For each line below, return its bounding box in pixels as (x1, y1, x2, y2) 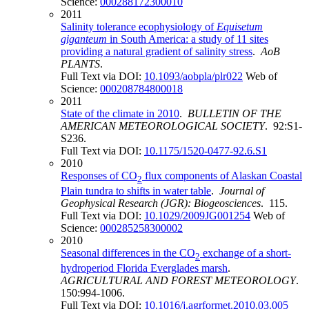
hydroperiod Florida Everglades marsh (61, 262, 228, 275)
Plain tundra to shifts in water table (61, 184, 211, 197)
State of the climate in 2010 (61, 107, 179, 119)
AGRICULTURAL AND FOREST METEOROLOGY (61, 275, 296, 287)
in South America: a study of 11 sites (107, 32, 268, 45)
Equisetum (217, 20, 263, 32)
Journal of (219, 184, 264, 197)
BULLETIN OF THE (188, 107, 281, 119)
